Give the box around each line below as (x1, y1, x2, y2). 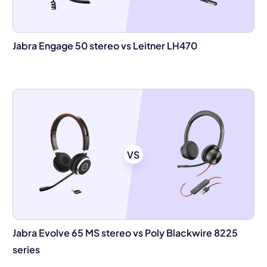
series (12, 243, 40, 256)
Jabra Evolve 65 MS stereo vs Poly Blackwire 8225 (12, 226, 238, 239)
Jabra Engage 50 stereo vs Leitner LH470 (12, 39, 197, 52)
